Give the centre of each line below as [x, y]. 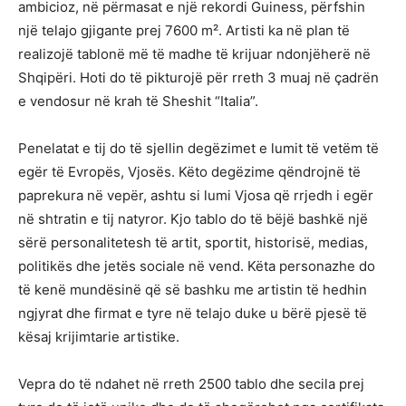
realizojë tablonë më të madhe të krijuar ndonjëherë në [194, 54]
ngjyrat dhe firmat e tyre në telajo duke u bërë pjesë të [193, 314]
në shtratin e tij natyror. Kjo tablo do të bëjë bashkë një [193, 219]
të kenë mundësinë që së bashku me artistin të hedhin [193, 290]
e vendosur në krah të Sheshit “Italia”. [138, 101]
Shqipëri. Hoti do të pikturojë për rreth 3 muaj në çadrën [198, 78]
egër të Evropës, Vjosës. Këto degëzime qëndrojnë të [189, 172]
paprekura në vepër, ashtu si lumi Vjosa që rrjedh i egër [196, 196]
